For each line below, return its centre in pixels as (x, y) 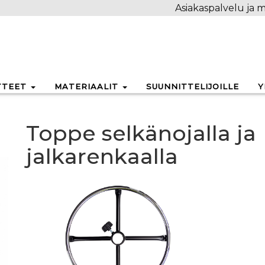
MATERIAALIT (88, 87)
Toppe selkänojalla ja (141, 133)
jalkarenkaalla (102, 156)
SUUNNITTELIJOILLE (193, 87)
